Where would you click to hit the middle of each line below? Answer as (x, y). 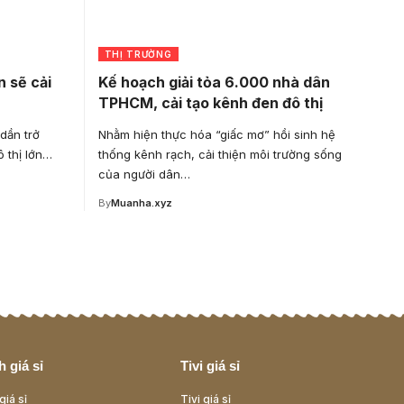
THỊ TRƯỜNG (138, 54)
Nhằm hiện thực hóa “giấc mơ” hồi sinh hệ (216, 134)
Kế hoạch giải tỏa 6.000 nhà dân (214, 82)
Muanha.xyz (141, 202)
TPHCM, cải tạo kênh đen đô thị (210, 102)
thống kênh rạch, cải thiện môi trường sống (220, 154)
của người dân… (144, 174)
